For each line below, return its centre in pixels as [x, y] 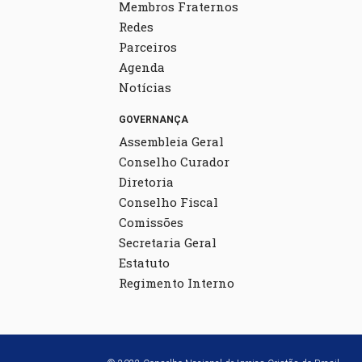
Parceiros [148, 46]
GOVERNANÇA [154, 119]
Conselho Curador [174, 161]
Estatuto [144, 262]
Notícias [145, 87]
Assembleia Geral [171, 141]
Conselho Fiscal [168, 202]
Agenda [142, 67]
